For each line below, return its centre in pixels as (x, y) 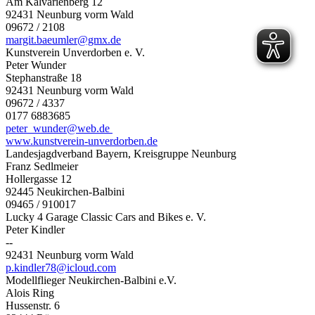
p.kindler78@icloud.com (61, 267)
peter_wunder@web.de (59, 128)
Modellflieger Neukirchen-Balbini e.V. (91, 280)
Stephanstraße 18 (44, 77)
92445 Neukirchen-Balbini (65, 191)
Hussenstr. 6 (33, 305)
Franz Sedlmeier (42, 166)
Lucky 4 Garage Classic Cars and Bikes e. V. (106, 217)
